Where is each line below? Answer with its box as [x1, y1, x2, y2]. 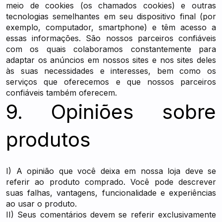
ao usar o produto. [6, 199, 77, 209]
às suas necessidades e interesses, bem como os [6, 66, 216, 76]
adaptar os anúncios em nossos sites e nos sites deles [6, 55, 216, 65]
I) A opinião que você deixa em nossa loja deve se [6, 166, 216, 176]
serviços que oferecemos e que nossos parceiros [6, 77, 216, 87]
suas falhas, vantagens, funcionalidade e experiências [6, 188, 216, 198]
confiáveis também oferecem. [6, 88, 117, 98]
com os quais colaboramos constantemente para [6, 44, 216, 54]
